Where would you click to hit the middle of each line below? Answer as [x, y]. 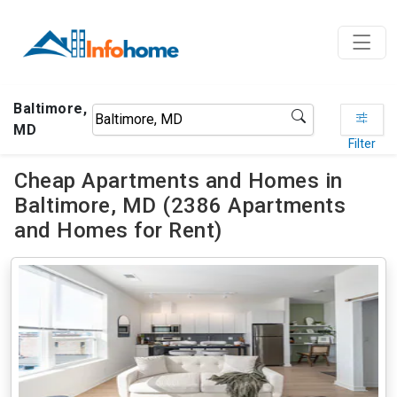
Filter [362, 144]
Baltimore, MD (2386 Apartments [180, 206]
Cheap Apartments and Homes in [179, 181]
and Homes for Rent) [118, 230]
